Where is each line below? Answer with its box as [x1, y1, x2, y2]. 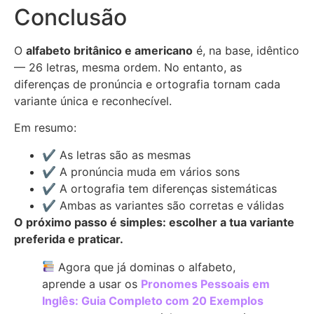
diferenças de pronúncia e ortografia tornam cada [14, 76, 280, 91]
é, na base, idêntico [193, 43, 299, 57]
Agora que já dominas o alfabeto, [55, 259, 236, 274]
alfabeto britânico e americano [26, 43, 193, 57]
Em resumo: [14, 121, 76, 135]
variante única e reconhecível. [14, 93, 172, 108]
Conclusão [14, 3, 127, 31]
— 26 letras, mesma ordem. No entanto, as [14, 60, 242, 74]
